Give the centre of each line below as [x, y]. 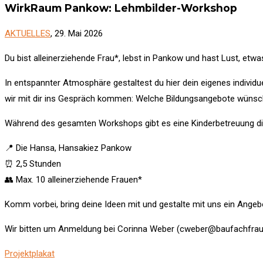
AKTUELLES [28, 34]
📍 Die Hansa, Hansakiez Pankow [68, 148]
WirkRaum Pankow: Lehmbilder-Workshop [121, 8]
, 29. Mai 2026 [77, 34]
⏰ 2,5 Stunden [33, 164]
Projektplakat [30, 254]
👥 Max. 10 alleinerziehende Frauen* [73, 180]
